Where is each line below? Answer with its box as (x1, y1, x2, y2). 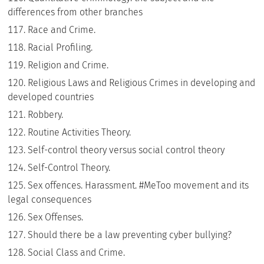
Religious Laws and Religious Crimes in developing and (28, 77, 256, 88)
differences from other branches (8, 6, 143, 18)
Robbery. (28, 109, 64, 120)
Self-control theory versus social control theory (28, 144, 225, 156)
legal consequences (8, 194, 92, 205)
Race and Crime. (28, 24, 96, 35)
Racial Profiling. (28, 42, 93, 53)
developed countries (8, 91, 94, 103)
